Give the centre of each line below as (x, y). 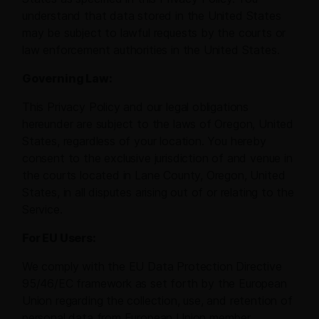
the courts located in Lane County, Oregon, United (154, 176)
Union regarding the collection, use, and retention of (157, 301)
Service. (42, 210)
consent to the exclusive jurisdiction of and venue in (157, 158)
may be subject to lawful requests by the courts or (154, 33)
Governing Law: (67, 79)
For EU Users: (59, 238)
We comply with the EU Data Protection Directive (152, 267)
